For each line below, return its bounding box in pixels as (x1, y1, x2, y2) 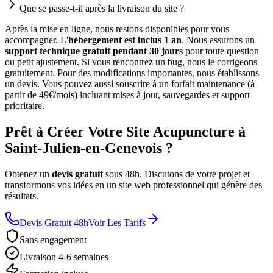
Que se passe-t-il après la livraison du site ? (19, 3, 184, 14)
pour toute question (185, 46, 259, 57)
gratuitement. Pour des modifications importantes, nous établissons (5, 68, 259, 79)
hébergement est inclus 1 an (68, 35, 182, 46)
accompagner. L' (5, 35, 68, 46)
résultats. (5, 191, 38, 202)
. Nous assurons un (182, 35, 255, 46)
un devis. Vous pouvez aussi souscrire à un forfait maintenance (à (5, 79, 255, 90)
